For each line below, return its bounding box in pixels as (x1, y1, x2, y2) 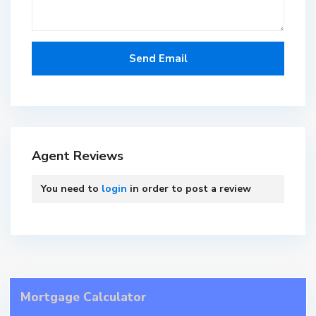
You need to (41, 181, 102, 195)
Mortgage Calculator (20, 288, 147, 305)
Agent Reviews (32, 147, 123, 164)
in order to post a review (127, 181, 251, 195)
